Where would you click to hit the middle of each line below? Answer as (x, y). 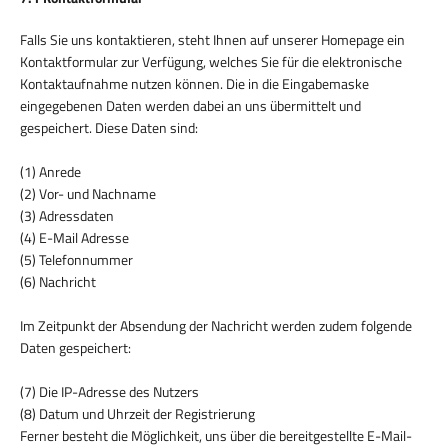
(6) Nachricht (58, 281)
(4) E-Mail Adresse (74, 237)
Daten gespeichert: (75, 347)
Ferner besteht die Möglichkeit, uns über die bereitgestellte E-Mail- (216, 435)
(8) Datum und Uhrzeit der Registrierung (137, 413)
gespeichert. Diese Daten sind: (109, 127)
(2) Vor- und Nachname (88, 193)
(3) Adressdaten (67, 215)
